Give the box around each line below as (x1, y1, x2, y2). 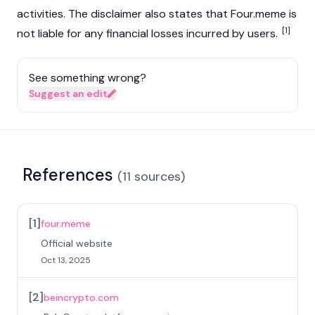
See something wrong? (29, 70, 146, 85)
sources (134, 168, 181, 185)
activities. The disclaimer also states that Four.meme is (17, 6, 297, 21)
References (22, 164, 113, 186)
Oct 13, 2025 (41, 255, 91, 266)
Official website (41, 237, 112, 250)
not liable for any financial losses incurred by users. (17, 26, 281, 41)
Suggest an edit (29, 87, 108, 100)
